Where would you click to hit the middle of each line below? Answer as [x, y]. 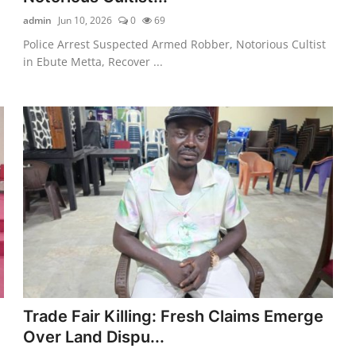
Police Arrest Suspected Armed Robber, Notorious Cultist [175, 44]
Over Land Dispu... [94, 337]
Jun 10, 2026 [85, 20]
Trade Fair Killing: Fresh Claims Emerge [174, 316]
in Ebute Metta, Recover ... [93, 61]
